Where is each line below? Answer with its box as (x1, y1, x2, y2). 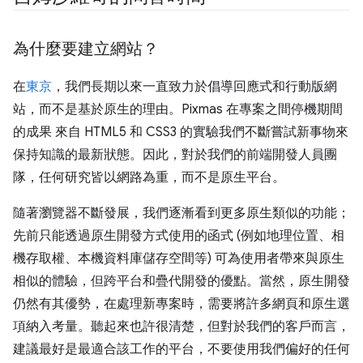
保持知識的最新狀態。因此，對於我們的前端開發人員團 (13, 146, 337, 163)
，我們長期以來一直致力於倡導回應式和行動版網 (52, 78, 337, 95)
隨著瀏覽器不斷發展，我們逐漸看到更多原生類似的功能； (13, 204, 350, 221)
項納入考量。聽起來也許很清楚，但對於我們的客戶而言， (13, 318, 350, 335)
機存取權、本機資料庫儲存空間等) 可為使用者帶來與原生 (13, 250, 344, 267)
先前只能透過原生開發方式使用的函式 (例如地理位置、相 (13, 227, 344, 244)
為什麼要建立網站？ (13, 38, 159, 59)
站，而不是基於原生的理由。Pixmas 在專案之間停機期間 (13, 100, 343, 117)
